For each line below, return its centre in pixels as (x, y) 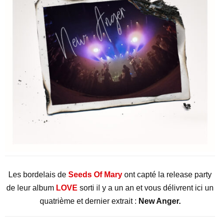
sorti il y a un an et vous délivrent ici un (147, 188)
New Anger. (159, 201)
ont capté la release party (167, 175)
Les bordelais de (38, 175)
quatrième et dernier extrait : (89, 201)
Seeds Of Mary (95, 175)
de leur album (31, 188)
